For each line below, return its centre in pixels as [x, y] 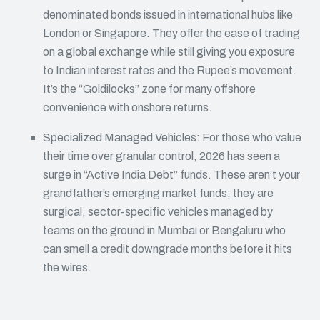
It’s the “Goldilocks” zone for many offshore [149, 89]
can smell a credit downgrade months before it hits [167, 249]
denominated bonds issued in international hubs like [168, 15]
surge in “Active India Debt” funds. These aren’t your [171, 175]
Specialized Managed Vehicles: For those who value [172, 137]
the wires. [67, 267]
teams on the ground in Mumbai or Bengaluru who [164, 230]
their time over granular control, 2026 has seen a [161, 156]
